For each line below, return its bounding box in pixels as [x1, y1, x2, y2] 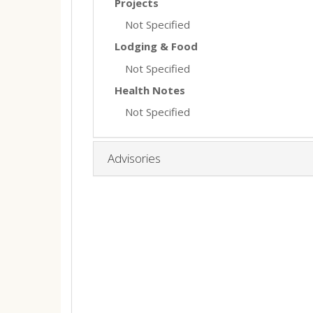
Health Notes [115, 82, 185, 97]
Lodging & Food [115, 39, 198, 53]
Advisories [108, 150, 161, 166]
